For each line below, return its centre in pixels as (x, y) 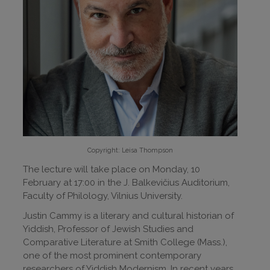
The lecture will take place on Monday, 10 (111, 169)
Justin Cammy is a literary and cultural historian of (128, 215)
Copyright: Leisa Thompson (130, 150)
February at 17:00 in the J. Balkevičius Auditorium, (126, 182)
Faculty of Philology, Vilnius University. (103, 196)
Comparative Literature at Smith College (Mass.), (125, 242)
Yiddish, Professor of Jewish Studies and (108, 229)
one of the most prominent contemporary (112, 255)
